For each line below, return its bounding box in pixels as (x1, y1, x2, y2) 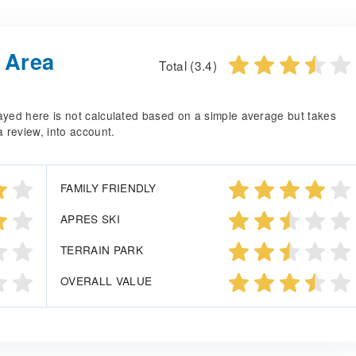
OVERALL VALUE (60, 273, 153, 289)
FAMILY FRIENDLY (60, 180, 157, 196)
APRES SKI (60, 211, 120, 227)
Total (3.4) (159, 56, 217, 74)
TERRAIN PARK (60, 242, 143, 258)
